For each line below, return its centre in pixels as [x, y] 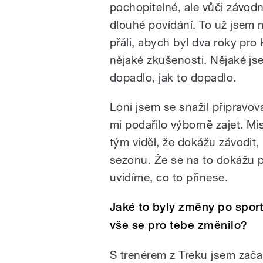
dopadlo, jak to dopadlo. [173, 77]
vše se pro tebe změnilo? [179, 225]
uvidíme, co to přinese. [169, 177]
